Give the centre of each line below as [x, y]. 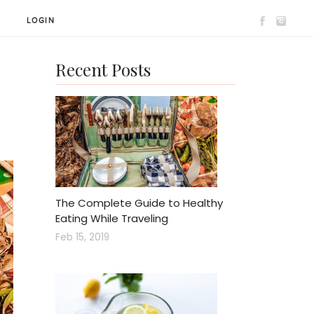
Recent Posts [103, 69]
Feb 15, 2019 [82, 238]
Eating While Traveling [111, 219]
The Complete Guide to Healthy [139, 203]
